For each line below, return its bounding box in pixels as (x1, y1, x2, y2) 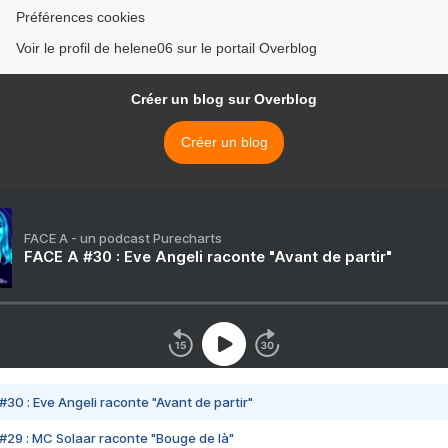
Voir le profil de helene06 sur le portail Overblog (16, 40, 317, 57)
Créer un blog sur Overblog (131, 91, 317, 108)
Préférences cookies (16, 9, 145, 26)
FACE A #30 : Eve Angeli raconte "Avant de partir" (24, 247, 392, 267)
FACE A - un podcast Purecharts (24, 230, 222, 247)
